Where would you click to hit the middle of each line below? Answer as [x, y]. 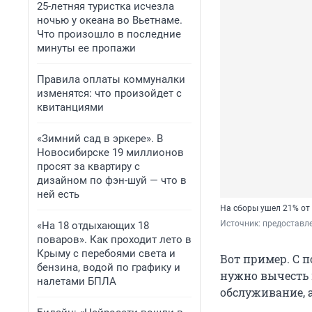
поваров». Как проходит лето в [114, 240]
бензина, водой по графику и [109, 267]
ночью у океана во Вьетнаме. [110, 20]
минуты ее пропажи [86, 48]
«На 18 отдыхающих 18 [93, 226]
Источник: [241, 224]
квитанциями [70, 107]
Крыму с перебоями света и [106, 253]
